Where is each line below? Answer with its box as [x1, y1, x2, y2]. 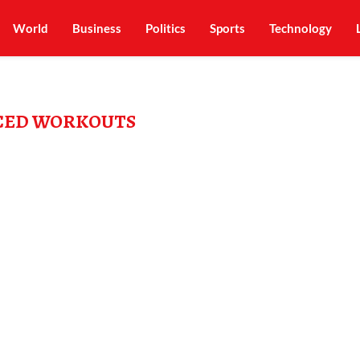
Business [72, 21, 121, 35]
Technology [268, 21, 332, 35]
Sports [209, 21, 245, 35]
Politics [145, 21, 186, 35]
